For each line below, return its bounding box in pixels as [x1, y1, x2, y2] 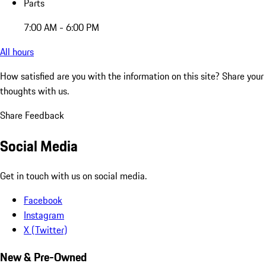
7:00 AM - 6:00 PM [24, 20, 99, 34]
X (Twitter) [24, 223, 67, 237]
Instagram [24, 208, 64, 223]
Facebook [24, 193, 62, 208]
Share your [222, 68, 264, 83]
